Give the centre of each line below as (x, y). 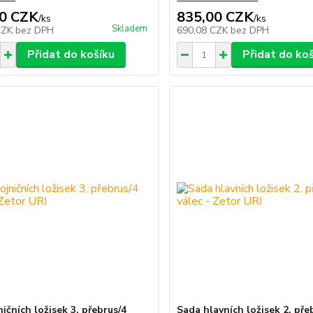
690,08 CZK (204, 31)
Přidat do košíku (71, 55)
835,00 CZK (216, 17)
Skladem (130, 29)
